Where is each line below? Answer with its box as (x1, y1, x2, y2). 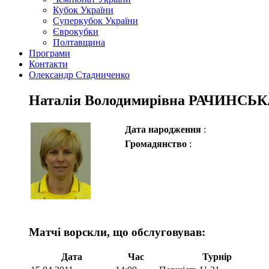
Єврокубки (53, 26, 98, 37)
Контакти (29, 59, 68, 69)
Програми (29, 48, 70, 58)
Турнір (202, 252, 232, 262)
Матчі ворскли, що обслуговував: (29, 225, 205, 238)
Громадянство (125, 138, 189, 149)
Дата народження (125, 124, 204, 134)
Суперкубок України (53, 16, 138, 26)
